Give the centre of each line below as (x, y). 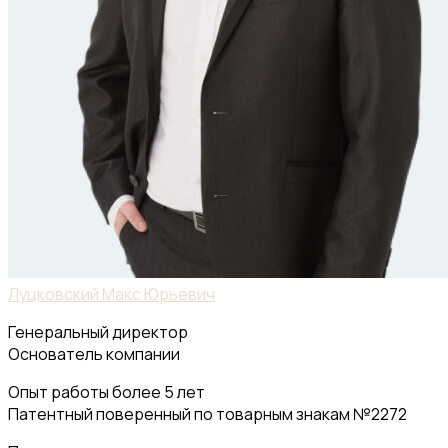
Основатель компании (94, 353)
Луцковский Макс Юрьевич (111, 293)
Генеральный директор (98, 331)
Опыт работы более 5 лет (106, 391)
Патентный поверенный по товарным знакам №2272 (207, 413)
